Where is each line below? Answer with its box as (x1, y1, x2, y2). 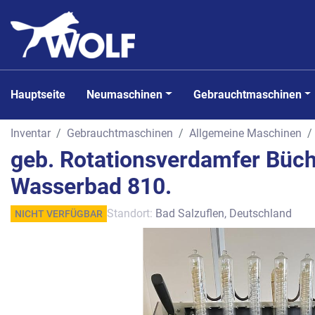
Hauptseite (18, 87, 65, 101)
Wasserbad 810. (11, 173, 172, 200)
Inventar (11, 126, 51, 140)
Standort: (107, 207, 153, 220)
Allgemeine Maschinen (189, 126, 302, 140)
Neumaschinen (94, 87, 162, 101)
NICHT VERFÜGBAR (15, 208, 103, 219)
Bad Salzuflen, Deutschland (155, 207, 292, 220)
